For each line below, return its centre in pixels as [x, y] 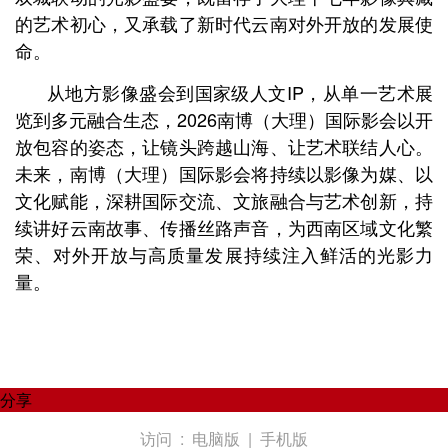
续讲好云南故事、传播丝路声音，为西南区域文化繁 [224, 227]
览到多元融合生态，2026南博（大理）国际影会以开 [224, 119]
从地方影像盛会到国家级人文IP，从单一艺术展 [240, 92]
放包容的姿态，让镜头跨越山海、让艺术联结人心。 [224, 146]
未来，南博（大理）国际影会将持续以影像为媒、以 [224, 173]
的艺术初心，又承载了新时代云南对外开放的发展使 [224, 23]
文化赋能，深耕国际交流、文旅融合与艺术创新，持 [224, 200]
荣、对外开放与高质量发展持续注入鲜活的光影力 [224, 254]
